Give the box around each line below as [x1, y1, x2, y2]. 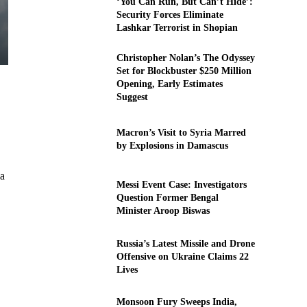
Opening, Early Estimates [116, 78, 223, 89]
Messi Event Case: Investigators [116, 180, 247, 191]
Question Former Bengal [116, 193, 219, 204]
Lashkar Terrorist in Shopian [116, 23, 238, 34]
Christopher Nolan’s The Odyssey [116, 52, 255, 63]
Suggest [116, 91, 148, 102]
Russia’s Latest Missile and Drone [116, 238, 255, 249]
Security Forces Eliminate [116, 10, 223, 21]
